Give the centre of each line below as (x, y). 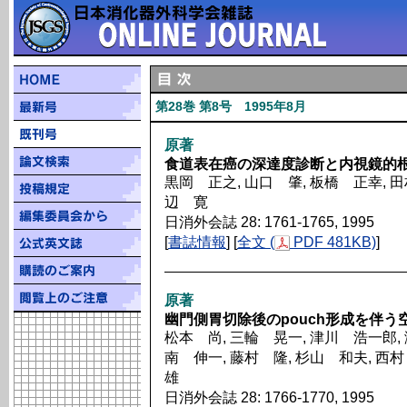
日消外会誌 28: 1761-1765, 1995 (269, 222)
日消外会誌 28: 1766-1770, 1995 (269, 397)
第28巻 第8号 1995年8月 (231, 106)
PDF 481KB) (333, 242)
